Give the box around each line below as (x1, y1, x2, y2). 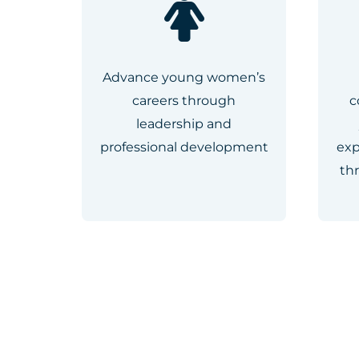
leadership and (136, 115, 232, 131)
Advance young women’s (103, 69, 265, 85)
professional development (99, 139, 268, 155)
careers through (132, 92, 236, 108)
